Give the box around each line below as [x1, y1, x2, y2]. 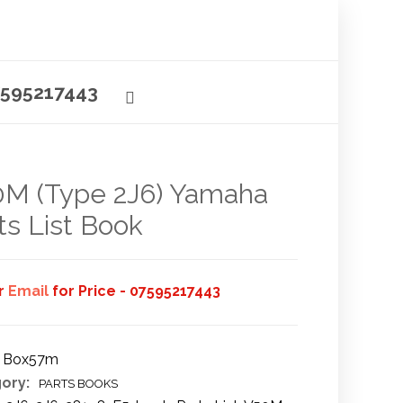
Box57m [2, 351, 58, 368]
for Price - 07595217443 [48, 282, 220, 300]
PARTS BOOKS [38, 377, 118, 390]
